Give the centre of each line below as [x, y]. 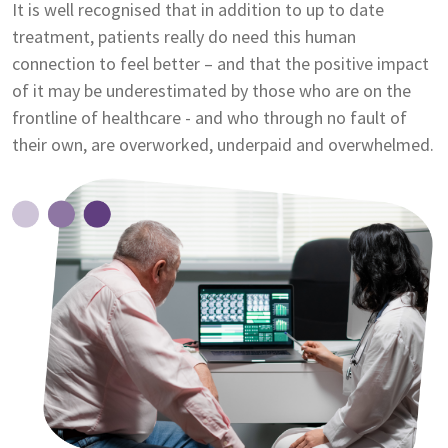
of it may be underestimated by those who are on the [211, 90]
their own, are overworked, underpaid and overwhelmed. [223, 144]
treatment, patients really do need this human [184, 36]
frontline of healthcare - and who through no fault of [209, 117]
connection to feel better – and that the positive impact [220, 63]
